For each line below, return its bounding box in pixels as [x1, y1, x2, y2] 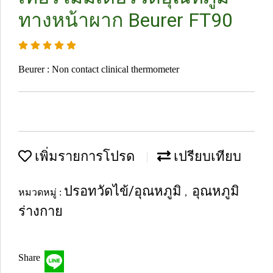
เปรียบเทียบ [171, 149, 241, 164]
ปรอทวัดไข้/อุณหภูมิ [64, 183, 185, 199]
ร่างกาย [18, 204, 63, 219]
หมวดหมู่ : [18, 187, 64, 197]
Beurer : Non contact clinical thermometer [18, 64, 179, 74]
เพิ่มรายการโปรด [32, 149, 135, 164]
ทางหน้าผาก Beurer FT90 [18, 9, 233, 32]
